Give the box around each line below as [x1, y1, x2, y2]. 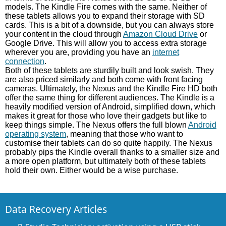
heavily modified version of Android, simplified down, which [5, 102, 215, 111]
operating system [5, 130, 66, 138]
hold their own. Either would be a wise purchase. [5, 166, 178, 175]
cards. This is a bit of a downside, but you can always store [5, 21, 214, 29]
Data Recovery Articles [5, 202, 107, 216]
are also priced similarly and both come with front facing [5, 75, 203, 84]
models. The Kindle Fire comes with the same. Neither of [5, 3, 207, 11]
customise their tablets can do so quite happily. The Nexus [5, 139, 212, 147]
